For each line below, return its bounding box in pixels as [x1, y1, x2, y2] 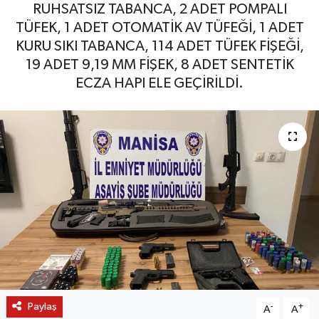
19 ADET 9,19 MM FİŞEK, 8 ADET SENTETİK [25, 57, 294, 72]
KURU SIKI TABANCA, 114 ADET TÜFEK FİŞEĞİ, [15, 38, 304, 53]
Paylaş [27, 300, 57, 312]
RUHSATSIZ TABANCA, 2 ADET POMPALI [32, 1, 287, 16]
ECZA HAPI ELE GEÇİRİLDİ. [75, 75, 244, 90]
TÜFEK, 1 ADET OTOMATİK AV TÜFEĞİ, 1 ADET [15, 20, 304, 35]
